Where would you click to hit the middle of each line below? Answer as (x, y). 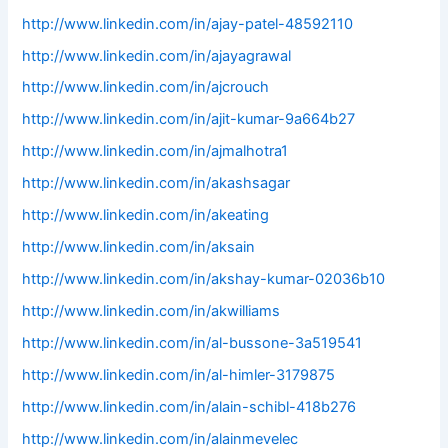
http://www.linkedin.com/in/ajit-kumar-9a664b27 (189, 119)
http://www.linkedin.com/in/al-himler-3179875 (179, 374)
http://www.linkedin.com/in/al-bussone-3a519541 (192, 342)
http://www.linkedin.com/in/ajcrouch (146, 87)
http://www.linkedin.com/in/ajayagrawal (157, 55)
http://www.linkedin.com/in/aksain (139, 247)
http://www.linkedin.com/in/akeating (146, 215)
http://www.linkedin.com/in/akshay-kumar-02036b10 (204, 279)
